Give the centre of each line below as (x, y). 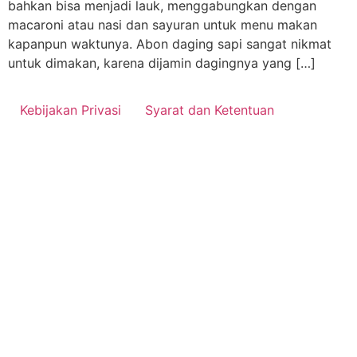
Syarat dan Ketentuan (210, 110)
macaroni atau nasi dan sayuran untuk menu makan (163, 25)
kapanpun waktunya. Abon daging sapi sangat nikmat (170, 44)
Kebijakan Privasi (71, 110)
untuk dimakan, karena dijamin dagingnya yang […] (162, 63)
